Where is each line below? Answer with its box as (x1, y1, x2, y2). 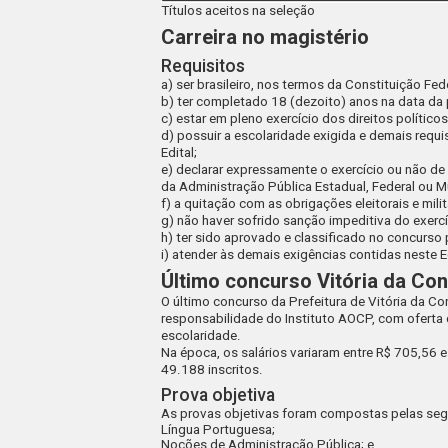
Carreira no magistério (161, 24, 370, 49)
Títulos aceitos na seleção (161, 3, 316, 19)
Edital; (161, 144, 198, 160)
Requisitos (161, 55, 246, 76)
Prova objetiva (161, 384, 276, 405)
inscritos (208, 362, 260, 378)
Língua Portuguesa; (161, 421, 276, 437)
